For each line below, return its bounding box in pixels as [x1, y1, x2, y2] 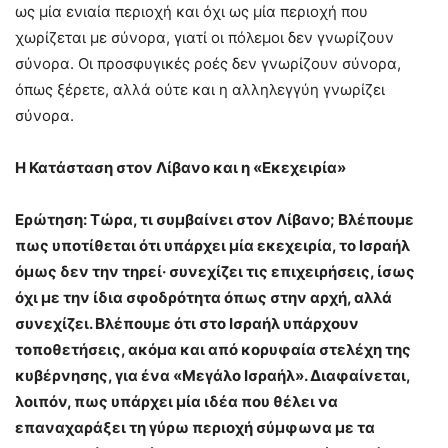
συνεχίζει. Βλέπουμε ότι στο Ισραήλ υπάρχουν [15, 313, 359, 333]
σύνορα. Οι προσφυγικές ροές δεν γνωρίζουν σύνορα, [15, 53, 401, 73]
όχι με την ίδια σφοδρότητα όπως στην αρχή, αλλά [15, 287, 392, 307]
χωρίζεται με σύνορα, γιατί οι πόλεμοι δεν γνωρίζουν [15, 27, 394, 47]
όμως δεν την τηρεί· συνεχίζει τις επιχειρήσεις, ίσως [15, 261, 415, 281]
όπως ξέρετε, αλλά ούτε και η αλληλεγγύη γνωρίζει [15, 79, 385, 99]
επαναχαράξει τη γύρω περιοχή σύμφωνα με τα [15, 417, 375, 437]
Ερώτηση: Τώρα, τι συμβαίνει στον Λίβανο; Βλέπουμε [15, 209, 414, 229]
